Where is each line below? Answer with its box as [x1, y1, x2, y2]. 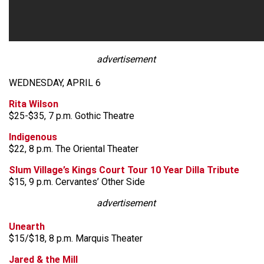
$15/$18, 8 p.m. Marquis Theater [9, 233, 143, 244]
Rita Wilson [9, 98, 58, 110]
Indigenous [9, 131, 57, 143]
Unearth [9, 221, 45, 232]
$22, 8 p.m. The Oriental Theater [9, 143, 138, 154]
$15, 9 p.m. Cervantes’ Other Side [9, 176, 145, 187]
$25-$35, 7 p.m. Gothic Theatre [9, 110, 134, 121]
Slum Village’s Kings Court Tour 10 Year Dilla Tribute [9, 164, 239, 176]
